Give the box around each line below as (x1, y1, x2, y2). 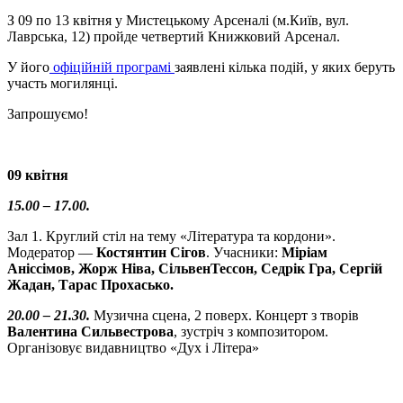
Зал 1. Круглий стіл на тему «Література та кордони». (7, 228, 336, 245)
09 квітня (7, 167, 68, 184)
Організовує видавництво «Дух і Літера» (7, 340, 259, 356)
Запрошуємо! (7, 106, 88, 122)
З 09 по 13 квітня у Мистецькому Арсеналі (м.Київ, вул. (7, 13, 349, 29)
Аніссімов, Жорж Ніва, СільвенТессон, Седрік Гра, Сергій (7, 261, 382, 277)
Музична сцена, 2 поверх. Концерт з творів (90, 308, 359, 324)
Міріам (278, 245, 327, 261)
